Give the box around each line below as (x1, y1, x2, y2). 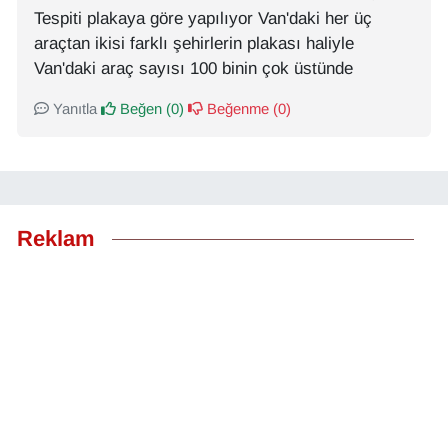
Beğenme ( (203, 101, 278, 118)
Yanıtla (49, 101, 97, 118)
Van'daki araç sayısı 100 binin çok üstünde (34, 59, 353, 79)
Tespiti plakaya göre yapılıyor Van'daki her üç (34, 9, 372, 29)
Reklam (17, 226, 95, 252)
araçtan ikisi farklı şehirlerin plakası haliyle (34, 34, 354, 54)
